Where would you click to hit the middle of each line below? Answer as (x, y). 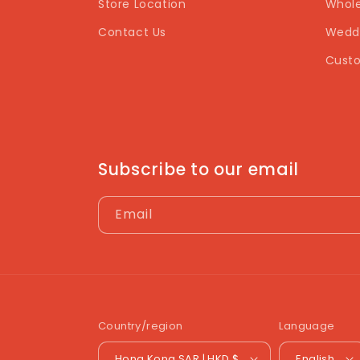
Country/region (141, 326)
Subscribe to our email (199, 169)
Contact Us (132, 32)
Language (307, 326)
